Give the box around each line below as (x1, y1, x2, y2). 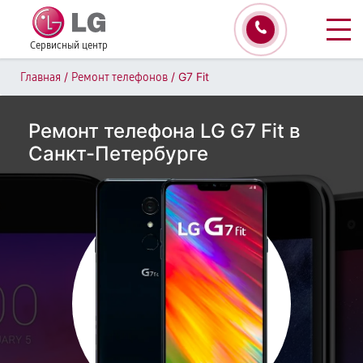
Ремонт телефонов (71, 70, 168, 84)
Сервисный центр (30, 40, 108, 51)
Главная (20, 70, 61, 84)
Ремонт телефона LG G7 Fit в (28, 119, 301, 143)
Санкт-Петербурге (28, 142, 208, 165)
